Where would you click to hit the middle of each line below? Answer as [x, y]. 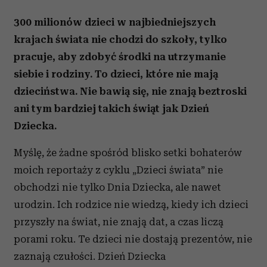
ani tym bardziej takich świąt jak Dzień [111, 108]
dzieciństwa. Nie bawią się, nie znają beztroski [130, 91]
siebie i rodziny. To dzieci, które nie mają [116, 74]
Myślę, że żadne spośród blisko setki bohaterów [128, 153]
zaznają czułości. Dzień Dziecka [90, 256]
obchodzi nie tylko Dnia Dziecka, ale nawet [117, 187]
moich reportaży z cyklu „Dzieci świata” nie [118, 170]
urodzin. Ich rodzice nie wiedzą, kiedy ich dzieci [131, 204]
